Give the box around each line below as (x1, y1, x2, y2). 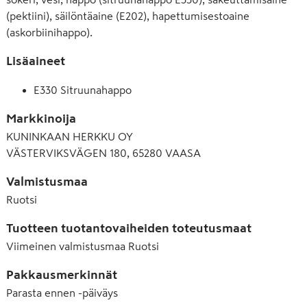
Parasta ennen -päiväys (6, 287, 118, 298)
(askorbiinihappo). (6, 27, 93, 38)
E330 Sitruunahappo (34, 84, 132, 95)
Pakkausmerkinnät (6, 269, 117, 281)
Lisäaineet (6, 55, 65, 67)
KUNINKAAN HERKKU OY (6, 131, 133, 142)
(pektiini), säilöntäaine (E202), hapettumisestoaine (6, 10, 55, 21)
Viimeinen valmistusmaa (6, 241, 125, 251)
